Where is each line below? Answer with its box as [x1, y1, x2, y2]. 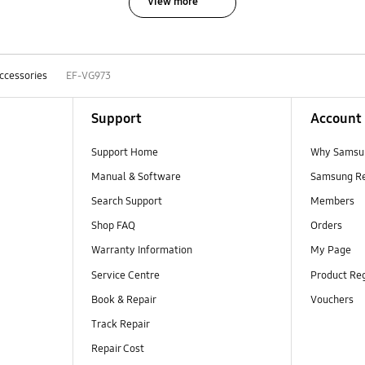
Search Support [90, 195, 162, 209]
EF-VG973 [65, 69, 111, 83]
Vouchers [310, 292, 356, 306]
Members [310, 195, 354, 209]
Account [310, 110, 362, 128]
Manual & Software [90, 170, 181, 184]
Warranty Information [90, 244, 192, 257]
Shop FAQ [90, 219, 135, 233]
